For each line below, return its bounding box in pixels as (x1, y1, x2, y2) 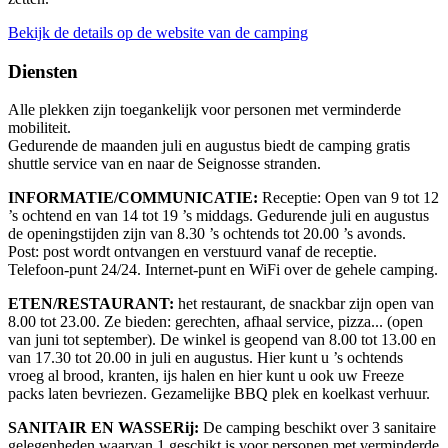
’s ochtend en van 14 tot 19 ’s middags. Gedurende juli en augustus (8, 207, 429, 225)
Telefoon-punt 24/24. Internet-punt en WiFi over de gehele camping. (8, 261, 438, 279)
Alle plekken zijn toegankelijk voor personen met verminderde (8, 101, 401, 119)
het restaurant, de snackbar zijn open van (174, 295, 434, 313)
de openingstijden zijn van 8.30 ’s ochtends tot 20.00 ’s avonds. (8, 225, 406, 243)
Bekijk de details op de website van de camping (8, 23, 308, 41)
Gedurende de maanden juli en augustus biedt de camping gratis (8, 137, 410, 155)
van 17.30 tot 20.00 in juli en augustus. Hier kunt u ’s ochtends (8, 349, 403, 367)
